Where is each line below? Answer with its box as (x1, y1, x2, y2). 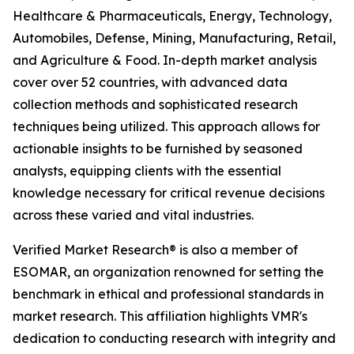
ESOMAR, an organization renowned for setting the (13, 264, 324, 281)
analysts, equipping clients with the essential (13, 163, 281, 179)
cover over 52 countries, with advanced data (13, 74, 288, 91)
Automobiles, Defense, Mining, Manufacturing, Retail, (13, 30, 336, 47)
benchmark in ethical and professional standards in (13, 286, 324, 303)
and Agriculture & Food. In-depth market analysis (13, 52, 317, 69)
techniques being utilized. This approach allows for (13, 119, 320, 135)
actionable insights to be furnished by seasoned (13, 141, 303, 157)
